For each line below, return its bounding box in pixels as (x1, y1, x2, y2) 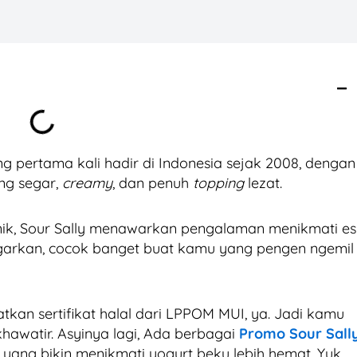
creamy (62, 173, 112, 192)
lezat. (244, 173, 282, 192)
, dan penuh (112, 173, 193, 192)
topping (193, 173, 244, 192)
